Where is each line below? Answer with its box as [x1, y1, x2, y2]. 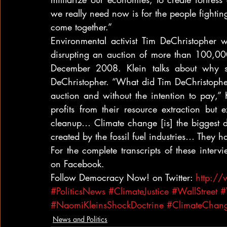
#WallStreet [172, 185, 217, 197]
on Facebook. [51, 158, 104, 170]
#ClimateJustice [108, 185, 169, 197]
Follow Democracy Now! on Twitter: [51, 171, 196, 183]
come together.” [51, 21, 112, 33]
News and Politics [53, 214, 107, 224]
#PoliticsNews [51, 185, 105, 197]
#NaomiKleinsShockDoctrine [51, 199, 164, 211]
